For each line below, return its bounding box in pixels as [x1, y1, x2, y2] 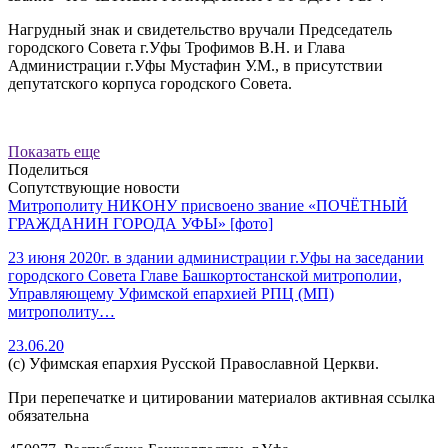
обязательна [8, 407, 89, 424]
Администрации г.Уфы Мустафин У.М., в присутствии [8, 57, 383, 74]
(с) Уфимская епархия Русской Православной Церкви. [8, 355, 379, 372]
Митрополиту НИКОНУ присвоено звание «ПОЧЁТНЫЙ [8, 197, 408, 214]
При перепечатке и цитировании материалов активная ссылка [8, 389, 435, 406]
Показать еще [8, 143, 100, 160]
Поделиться [8, 161, 88, 178]
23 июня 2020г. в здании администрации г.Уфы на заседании [8, 249, 424, 266]
